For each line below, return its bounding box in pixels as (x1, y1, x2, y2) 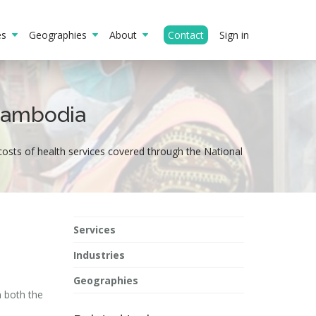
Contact (168, 28, 204, 42)
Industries (73, 248, 125, 262)
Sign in (219, 28, 249, 42)
